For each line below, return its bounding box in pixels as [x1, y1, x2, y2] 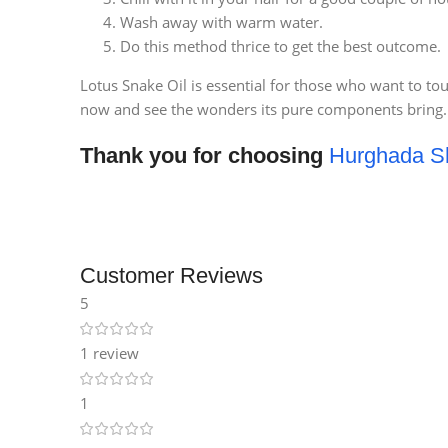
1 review [80, 343, 139, 364]
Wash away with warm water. [120, 12, 323, 33]
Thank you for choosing [80, 143, 329, 169]
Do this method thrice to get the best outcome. [120, 36, 441, 57]
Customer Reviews [80, 263, 263, 289]
